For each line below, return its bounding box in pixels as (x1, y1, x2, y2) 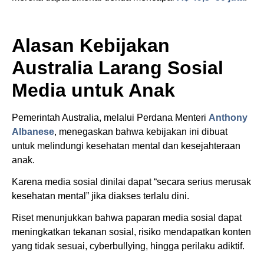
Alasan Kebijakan (12, 34, 170, 56)
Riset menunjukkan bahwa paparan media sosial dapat (12, 212, 242, 223)
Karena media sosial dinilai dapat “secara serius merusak (12, 176, 251, 187)
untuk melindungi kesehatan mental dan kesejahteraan (12, 140, 240, 151)
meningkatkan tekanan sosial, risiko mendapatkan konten (12, 226, 251, 237)
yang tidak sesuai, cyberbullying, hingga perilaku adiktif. (12, 240, 245, 251)
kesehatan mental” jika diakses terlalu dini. (12, 190, 189, 201)
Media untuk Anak (12, 79, 175, 101)
